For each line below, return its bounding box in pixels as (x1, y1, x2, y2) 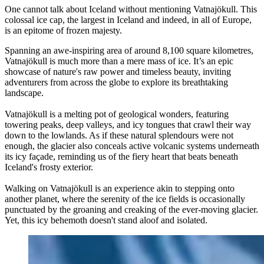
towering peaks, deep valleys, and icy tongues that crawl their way (5, 119, 251, 130)
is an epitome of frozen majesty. (5, 25, 122, 35)
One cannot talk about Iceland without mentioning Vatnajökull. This (5, 4, 257, 14)
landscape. (5, 87, 44, 98)
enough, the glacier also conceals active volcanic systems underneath (5, 140, 259, 151)
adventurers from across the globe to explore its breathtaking (5, 77, 228, 87)
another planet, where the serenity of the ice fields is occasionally (5, 193, 245, 204)
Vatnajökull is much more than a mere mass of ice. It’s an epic (5, 55, 233, 66)
